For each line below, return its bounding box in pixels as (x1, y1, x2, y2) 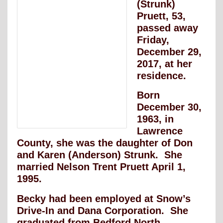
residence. (137, 70, 186, 81)
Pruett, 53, (137, 10, 186, 21)
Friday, (137, 34, 169, 45)
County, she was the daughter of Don (17, 137, 193, 149)
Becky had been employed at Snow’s (17, 193, 191, 205)
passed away (137, 22, 198, 33)
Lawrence (137, 125, 183, 137)
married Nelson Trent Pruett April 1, (17, 161, 186, 173)
